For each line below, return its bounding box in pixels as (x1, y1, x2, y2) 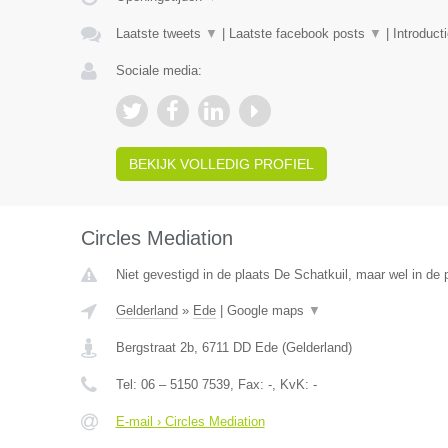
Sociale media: (115, 63, 202, 78)
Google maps (226, 303, 308, 318)
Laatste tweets (115, 26, 205, 41)
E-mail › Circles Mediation (115, 414, 265, 429)
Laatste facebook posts (228, 26, 369, 41)
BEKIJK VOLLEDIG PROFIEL (128, 156, 314, 172)
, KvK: (271, 377, 313, 392)
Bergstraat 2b (115, 340, 194, 355)
